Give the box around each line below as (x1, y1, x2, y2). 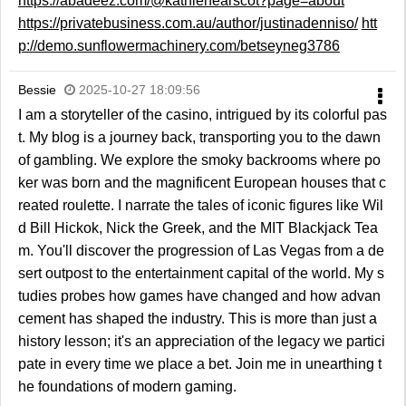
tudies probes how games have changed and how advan (17, 288, 381, 304)
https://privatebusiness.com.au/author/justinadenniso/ (17, 15, 358, 32)
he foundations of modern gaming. (17, 379, 237, 395)
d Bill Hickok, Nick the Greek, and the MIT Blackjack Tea (17, 220, 378, 237)
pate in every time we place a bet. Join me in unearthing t (17, 356, 382, 372)
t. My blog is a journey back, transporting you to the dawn (17, 130, 381, 146)
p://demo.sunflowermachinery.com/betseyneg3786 (17, 38, 340, 54)
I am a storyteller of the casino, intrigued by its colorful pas (17, 107, 387, 123)
